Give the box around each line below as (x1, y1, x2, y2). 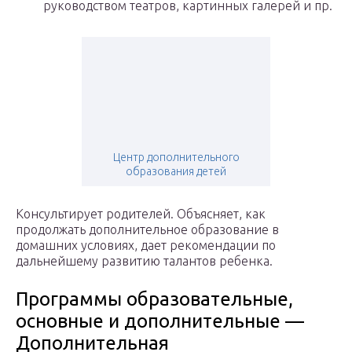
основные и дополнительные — (16, 310, 304, 332)
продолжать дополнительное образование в (16, 222, 279, 237)
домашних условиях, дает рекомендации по (16, 238, 276, 253)
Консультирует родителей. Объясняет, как (16, 207, 266, 222)
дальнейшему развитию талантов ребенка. (16, 254, 273, 269)
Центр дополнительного (112, 151, 240, 164)
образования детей (126, 165, 226, 178)
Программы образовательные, (16, 288, 293, 310)
